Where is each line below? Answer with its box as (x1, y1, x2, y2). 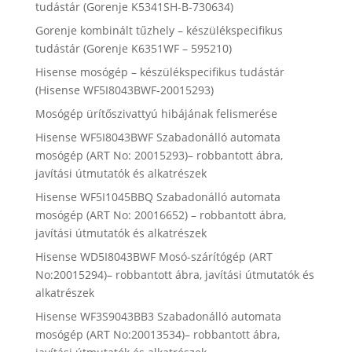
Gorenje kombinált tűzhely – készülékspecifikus (35, 23, 283, 38)
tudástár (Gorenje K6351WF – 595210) (35, 41, 232, 57)
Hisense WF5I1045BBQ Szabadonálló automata (35, 189, 280, 205)
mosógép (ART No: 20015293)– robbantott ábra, (35, 148, 283, 163)
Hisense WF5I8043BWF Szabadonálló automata (35, 130, 280, 145)
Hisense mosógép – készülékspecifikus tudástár (35, 64, 284, 80)
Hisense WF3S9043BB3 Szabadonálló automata (35, 309, 281, 324)
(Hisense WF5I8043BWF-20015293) (35, 82, 214, 98)
